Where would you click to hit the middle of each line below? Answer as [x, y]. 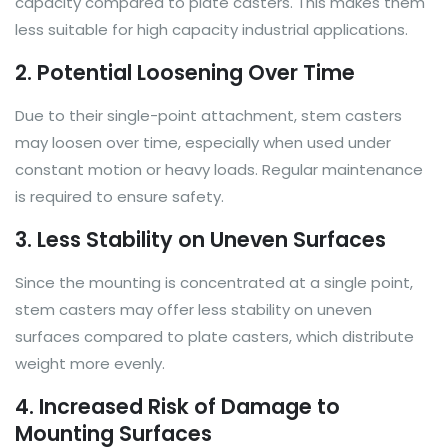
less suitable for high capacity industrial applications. [211, 29]
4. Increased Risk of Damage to [177, 406]
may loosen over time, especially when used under [203, 142]
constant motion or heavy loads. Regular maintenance [219, 169]
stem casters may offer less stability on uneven [193, 309]
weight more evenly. [90, 363]
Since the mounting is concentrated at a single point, [214, 282]
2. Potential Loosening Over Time [185, 72]
